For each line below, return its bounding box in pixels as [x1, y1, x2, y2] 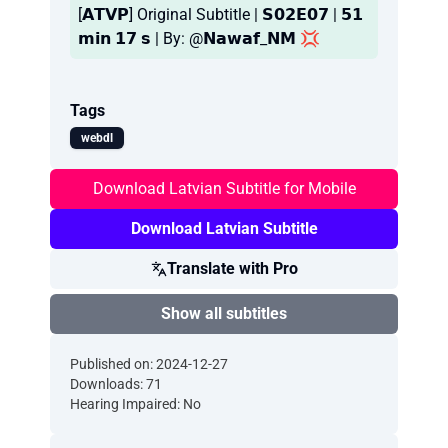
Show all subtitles [161, 304, 287, 323]
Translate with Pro [166, 259, 298, 278]
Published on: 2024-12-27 [70, 356, 228, 372]
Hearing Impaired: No [70, 396, 201, 412]
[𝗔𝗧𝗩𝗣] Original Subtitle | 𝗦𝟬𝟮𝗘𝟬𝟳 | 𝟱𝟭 [78, 5, 363, 24]
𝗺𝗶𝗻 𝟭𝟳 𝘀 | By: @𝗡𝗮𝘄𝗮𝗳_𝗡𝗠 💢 [78, 29, 320, 48]
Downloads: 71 [70, 376, 162, 392]
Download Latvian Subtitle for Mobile [92, 179, 356, 198]
